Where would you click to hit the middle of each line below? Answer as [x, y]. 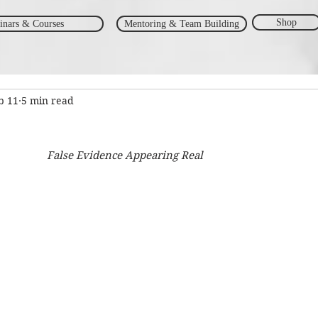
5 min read [48, 100]
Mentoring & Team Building [182, 24]
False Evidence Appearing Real [125, 155]
